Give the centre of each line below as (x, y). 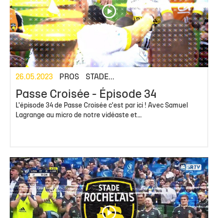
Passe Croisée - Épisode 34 (86, 95)
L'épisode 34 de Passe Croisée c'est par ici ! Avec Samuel (102, 106)
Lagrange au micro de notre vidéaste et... (79, 115)
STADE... (100, 77)
